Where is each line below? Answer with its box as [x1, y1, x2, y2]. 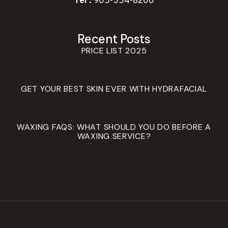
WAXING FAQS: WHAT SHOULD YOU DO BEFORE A [16, 122, 211, 133]
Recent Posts [77, 31, 151, 47]
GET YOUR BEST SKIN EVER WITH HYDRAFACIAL [21, 83, 207, 95]
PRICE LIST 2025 [81, 45, 147, 56]
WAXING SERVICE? [77, 131, 151, 142]
